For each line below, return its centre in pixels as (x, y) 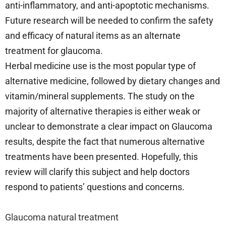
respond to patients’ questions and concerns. (95, 187)
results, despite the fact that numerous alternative (105, 142)
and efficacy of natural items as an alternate (93, 36)
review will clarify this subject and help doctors (97, 172)
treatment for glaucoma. (54, 51)
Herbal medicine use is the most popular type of (100, 66)
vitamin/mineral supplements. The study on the (100, 96)
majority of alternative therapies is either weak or (103, 111)
